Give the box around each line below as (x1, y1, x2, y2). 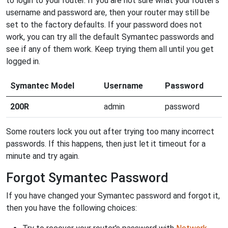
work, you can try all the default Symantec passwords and (6, 32, 214, 42)
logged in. (6, 56, 40, 66)
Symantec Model (10, 80, 74, 91)
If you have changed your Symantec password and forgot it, (6, 190, 220, 201)
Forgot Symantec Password (6, 170, 168, 185)
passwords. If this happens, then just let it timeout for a (6, 138, 206, 149)
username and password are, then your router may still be (6, 7, 210, 17)
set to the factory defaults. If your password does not (6, 19, 202, 30)
